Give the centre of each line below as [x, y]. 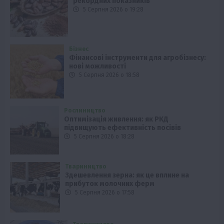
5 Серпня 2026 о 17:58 [104, 193]
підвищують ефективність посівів [122, 127]
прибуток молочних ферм [110, 184]
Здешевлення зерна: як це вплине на [127, 175]
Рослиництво [84, 110]
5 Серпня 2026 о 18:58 [108, 75]
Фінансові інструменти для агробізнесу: [137, 58]
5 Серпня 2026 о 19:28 [113, 9]
